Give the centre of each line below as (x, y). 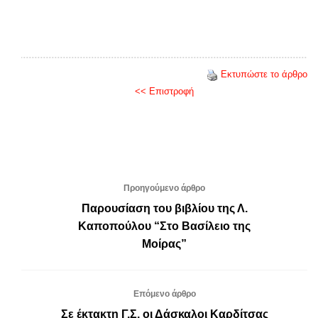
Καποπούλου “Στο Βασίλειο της (164, 226)
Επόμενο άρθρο (164, 294)
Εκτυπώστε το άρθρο (264, 75)
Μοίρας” (164, 244)
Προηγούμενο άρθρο (164, 188)
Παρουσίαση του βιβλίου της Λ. (164, 209)
